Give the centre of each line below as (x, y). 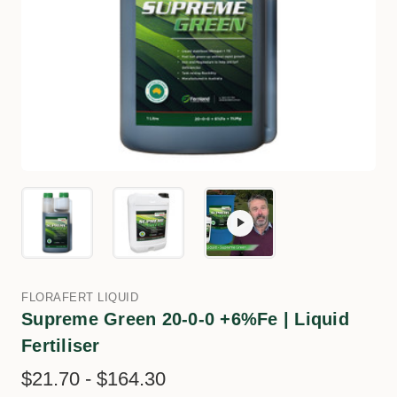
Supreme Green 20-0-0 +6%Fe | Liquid (185, 319)
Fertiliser (61, 346)
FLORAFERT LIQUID (80, 297)
